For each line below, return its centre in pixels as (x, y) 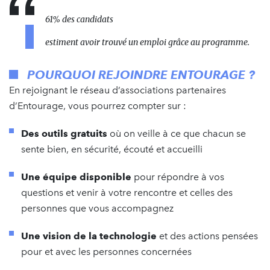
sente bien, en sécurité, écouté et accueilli (112, 149)
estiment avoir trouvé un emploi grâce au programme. (147, 42)
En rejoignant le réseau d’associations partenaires (118, 90)
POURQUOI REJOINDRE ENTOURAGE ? (141, 74)
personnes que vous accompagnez (97, 208)
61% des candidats (79, 19)
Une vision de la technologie (89, 236)
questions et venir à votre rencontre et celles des (127, 192)
